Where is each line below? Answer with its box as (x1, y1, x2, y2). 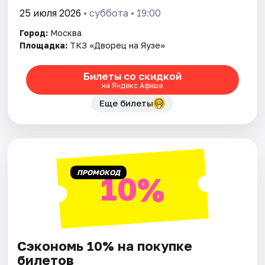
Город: (20, 28, 49, 38)
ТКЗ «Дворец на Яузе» (70, 40, 166, 51)
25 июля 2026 (20, 7, 82, 20)
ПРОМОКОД (76, 168, 120, 177)
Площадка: (20, 40, 68, 51)
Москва (50, 28, 82, 38)
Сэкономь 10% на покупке (17, 238, 193, 254)
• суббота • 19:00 (81, 7, 161, 20)
